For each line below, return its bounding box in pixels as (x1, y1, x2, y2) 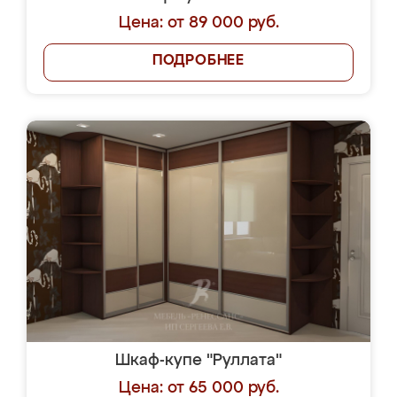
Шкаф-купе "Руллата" (115, 353, 282, 369)
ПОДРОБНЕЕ (152, 54, 245, 68)
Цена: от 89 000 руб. (118, 15, 279, 31)
